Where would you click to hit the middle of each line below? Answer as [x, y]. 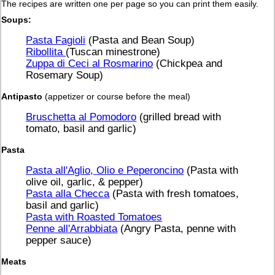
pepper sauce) [59, 240]
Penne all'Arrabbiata [72, 229]
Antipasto [22, 96]
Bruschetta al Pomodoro [81, 117]
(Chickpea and [188, 64]
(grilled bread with [179, 117]
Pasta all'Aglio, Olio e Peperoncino [105, 170]
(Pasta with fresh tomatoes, [174, 194]
